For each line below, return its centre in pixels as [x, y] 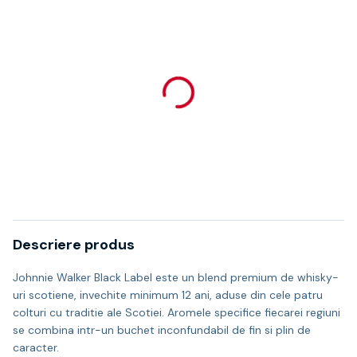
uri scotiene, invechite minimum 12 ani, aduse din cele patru [168, 295]
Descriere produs [74, 245]
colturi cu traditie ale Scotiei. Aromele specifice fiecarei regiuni [177, 312]
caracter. [36, 347]
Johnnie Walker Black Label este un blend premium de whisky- [176, 277]
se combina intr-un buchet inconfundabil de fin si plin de [162, 330]
